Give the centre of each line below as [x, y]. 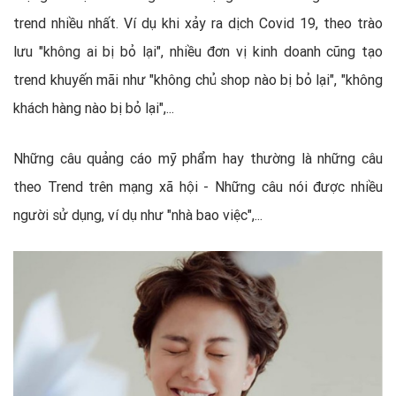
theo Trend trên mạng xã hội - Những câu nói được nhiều [198, 187]
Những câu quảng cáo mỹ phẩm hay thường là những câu [198, 159]
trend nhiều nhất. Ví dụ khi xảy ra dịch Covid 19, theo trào [198, 23]
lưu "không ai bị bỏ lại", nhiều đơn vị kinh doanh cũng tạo [198, 52]
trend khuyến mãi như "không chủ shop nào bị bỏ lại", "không [198, 80]
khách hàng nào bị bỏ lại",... [94, 108]
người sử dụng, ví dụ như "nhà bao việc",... [138, 215]
